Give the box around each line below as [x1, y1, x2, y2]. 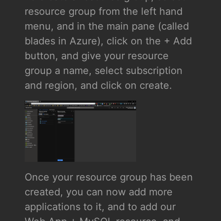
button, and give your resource [24, 49, 169, 62]
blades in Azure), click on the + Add [24, 35, 192, 47]
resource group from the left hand [24, 5, 183, 17]
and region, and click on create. [24, 79, 172, 91]
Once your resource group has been [24, 171, 193, 183]
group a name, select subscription [24, 64, 183, 76]
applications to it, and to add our [24, 200, 176, 213]
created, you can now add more [24, 185, 173, 198]
